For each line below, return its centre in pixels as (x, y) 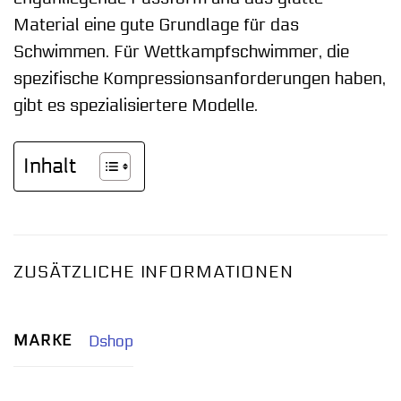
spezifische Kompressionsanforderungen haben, (200, 78)
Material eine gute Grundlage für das (156, 25)
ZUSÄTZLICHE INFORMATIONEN (154, 272)
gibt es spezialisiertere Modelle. (136, 105)
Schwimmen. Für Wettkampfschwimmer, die (181, 51)
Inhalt (50, 166)
